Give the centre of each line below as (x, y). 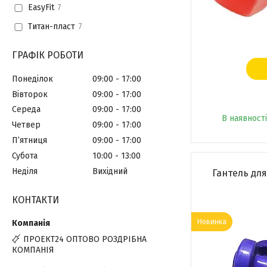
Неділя (25, 171)
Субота (25, 156)
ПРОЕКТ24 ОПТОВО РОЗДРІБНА (85, 239)
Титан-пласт (51, 27)
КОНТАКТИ (35, 200)
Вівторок (30, 94)
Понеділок (32, 79)
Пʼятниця (30, 141)
